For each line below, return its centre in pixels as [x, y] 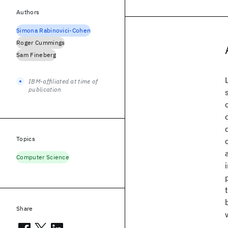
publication [45, 89]
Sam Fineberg [36, 55]
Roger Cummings [41, 42]
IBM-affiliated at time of [63, 81]
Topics [26, 139]
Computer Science [43, 157]
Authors [28, 12]
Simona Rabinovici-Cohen [54, 30]
